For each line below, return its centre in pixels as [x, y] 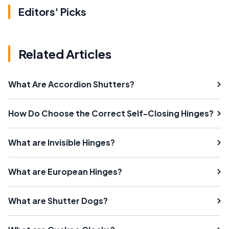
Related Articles [65, 53]
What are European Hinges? [65, 171]
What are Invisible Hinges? [62, 142]
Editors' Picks [52, 11]
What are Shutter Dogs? [58, 200]
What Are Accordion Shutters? [71, 84]
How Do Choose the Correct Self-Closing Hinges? [111, 113]
